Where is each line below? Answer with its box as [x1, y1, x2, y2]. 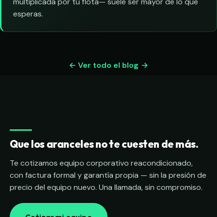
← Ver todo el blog [68, 60, 139, 71]
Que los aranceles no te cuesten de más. [10, 138, 199, 151]
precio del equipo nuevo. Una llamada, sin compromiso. [10, 182, 202, 193]
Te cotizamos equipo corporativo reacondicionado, [10, 158, 193, 169]
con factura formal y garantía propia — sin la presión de [10, 170, 206, 181]
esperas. [13, 9, 43, 19]
